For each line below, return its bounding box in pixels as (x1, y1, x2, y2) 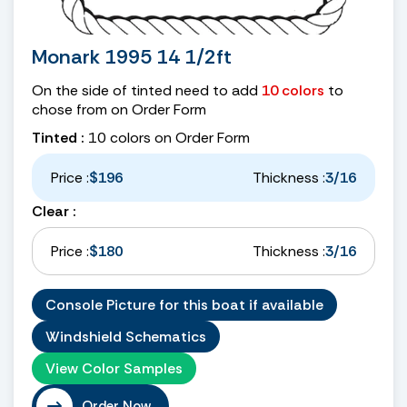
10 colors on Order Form (84, 127, 250, 147)
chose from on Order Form (32, 99, 206, 119)
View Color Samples (45, 358, 183, 378)
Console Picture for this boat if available (45, 294, 323, 314)
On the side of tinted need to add (32, 80, 262, 100)
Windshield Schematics (45, 326, 206, 346)
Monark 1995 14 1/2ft (32, 43, 232, 70)
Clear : (32, 201, 76, 221)
